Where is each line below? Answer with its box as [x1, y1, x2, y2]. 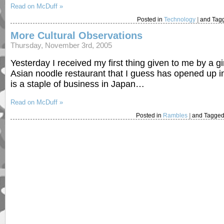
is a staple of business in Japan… [10, 79, 144, 89]
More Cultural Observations [10, 29, 142, 41]
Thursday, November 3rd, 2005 [10, 41, 112, 49]
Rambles [163, 112, 188, 119]
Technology [163, 16, 195, 23]
